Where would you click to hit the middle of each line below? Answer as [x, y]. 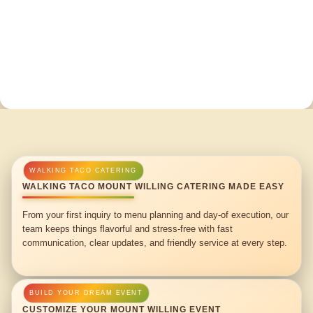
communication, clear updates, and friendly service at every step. [155, 242]
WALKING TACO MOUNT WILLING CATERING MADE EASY [154, 187]
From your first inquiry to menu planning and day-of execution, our [156, 214]
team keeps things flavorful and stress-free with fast [128, 228]
